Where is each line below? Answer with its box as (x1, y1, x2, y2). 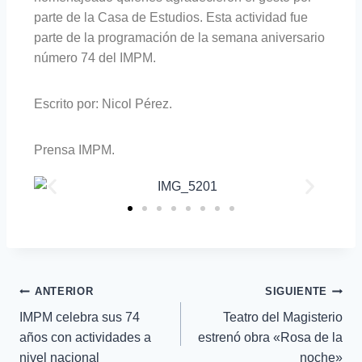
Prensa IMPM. (34, 143, 115, 158)
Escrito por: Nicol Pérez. (34, 97, 172, 112)
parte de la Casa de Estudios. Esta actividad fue (34, 11, 308, 25)
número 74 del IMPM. (34, 51, 156, 65)
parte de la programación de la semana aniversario (34, 31, 325, 45)
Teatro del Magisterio (223, 310, 343, 325)
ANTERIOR (35, 285, 94, 298)
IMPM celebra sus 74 (19, 310, 140, 325)
